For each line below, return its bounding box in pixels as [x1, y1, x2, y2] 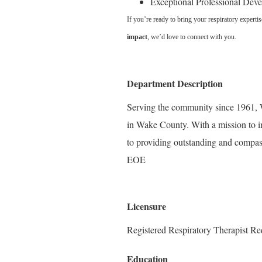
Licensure [127, 199, 166, 213]
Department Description [127, 77, 223, 90]
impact [127, 33, 147, 41]
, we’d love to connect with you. [147, 33, 236, 41]
